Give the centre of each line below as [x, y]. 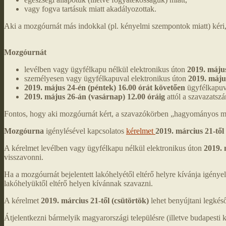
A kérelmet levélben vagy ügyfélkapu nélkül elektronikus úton [104, 148]
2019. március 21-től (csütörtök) [94, 201]
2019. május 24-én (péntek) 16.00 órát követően [105, 88]
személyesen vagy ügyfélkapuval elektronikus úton [106, 79]
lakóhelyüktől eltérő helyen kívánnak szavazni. [78, 184]
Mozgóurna [24, 131]
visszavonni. [24, 157]
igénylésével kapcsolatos [85, 131]
